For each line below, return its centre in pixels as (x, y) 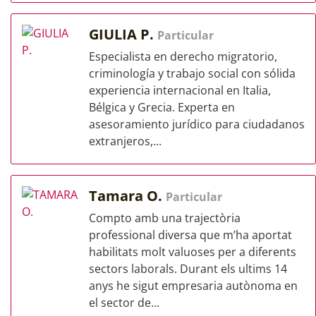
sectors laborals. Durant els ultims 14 (188, 269)
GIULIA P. (123, 34)
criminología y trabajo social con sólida (192, 73)
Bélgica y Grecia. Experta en (162, 107)
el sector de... (124, 303)
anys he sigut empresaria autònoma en (193, 286)
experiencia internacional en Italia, (180, 90)
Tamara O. (127, 196)
